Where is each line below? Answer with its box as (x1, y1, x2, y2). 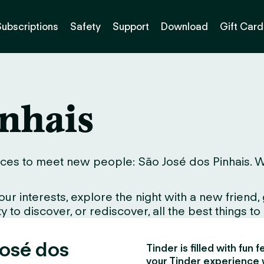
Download (161, 20, 208, 32)
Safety (70, 20, 101, 32)
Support (113, 20, 149, 32)
